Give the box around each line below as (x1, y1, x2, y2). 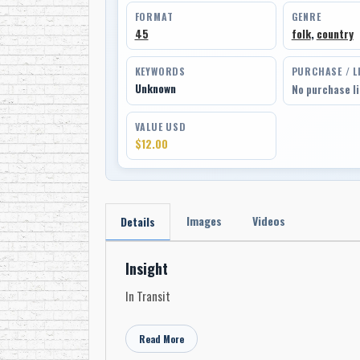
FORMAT (134, 10, 174, 24)
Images (186, 212, 222, 230)
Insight (125, 258, 168, 280)
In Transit (125, 287, 170, 305)
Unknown (134, 80, 176, 97)
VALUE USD (134, 120, 186, 134)
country (316, 26, 354, 43)
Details (120, 213, 155, 231)
